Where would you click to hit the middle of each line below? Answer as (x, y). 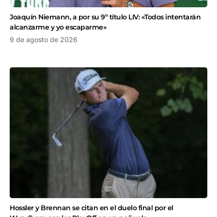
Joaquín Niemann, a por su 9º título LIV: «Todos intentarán (105, 17)
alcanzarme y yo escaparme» (58, 27)
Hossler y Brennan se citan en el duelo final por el (92, 208)
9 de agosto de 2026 (44, 40)
